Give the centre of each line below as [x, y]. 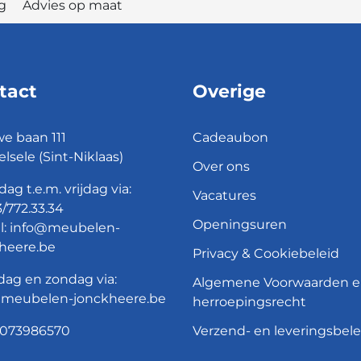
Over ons [221, 167]
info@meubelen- [65, 228]
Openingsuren [240, 225]
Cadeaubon [230, 138]
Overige [229, 92]
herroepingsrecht [249, 302]
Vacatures [224, 196]
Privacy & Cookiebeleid [266, 254]
